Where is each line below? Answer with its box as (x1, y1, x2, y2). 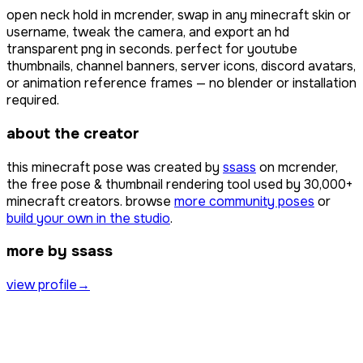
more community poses (174, 192, 314, 210)
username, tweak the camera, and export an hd (6, 23, 289, 41)
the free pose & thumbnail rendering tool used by (6, 175, 304, 193)
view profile (6, 276, 77, 293)
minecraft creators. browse (6, 192, 171, 210)
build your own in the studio (6, 209, 170, 227)
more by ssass (6, 241, 113, 262)
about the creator (6, 123, 139, 143)
